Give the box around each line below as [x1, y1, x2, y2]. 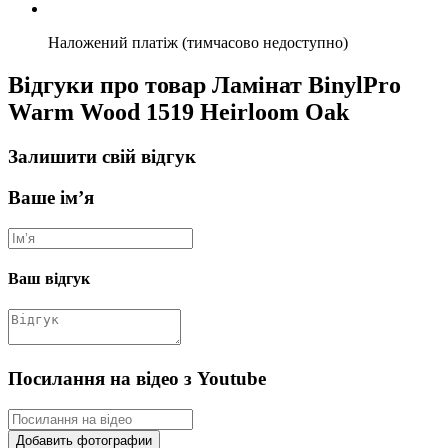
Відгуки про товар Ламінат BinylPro [8, 72, 401, 99]
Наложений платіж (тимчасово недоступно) [48, 34, 348, 52]
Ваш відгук [8, 269, 90, 287]
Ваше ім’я [8, 186, 94, 208]
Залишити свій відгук [8, 146, 196, 168]
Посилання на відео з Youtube [8, 367, 266, 389]
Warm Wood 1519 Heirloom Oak [8, 99, 349, 126]
